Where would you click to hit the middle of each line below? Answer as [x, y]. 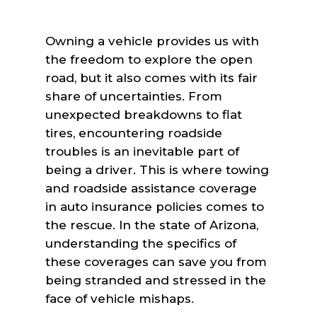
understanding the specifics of [141, 243]
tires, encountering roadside [134, 133]
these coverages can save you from [156, 262]
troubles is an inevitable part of [143, 151]
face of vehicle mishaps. [120, 299]
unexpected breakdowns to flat [144, 115]
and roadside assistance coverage [151, 188]
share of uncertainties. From [134, 96]
